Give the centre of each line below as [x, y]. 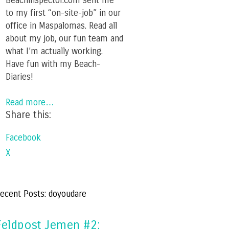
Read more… [30, 103]
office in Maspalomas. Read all [61, 26]
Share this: [28, 115]
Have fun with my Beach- [53, 64]
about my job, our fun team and [64, 38]
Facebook [23, 138]
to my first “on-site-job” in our [63, 13]
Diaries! [19, 77]
